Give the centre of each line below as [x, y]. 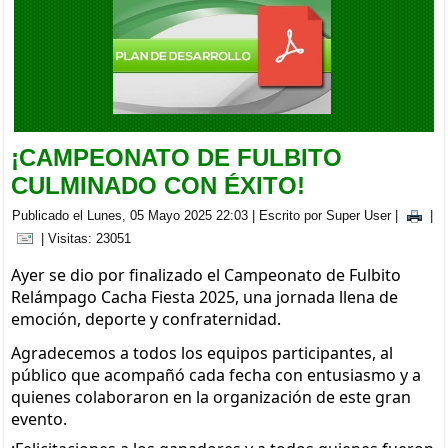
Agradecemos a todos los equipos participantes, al [202, 353]
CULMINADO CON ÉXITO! [158, 185]
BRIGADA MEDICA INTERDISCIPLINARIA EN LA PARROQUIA [250, 26]
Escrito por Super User [325, 215]
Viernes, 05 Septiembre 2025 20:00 [163, 56]
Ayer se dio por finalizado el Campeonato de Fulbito [206, 275]
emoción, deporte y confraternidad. [146, 319]
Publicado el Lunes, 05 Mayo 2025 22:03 [130, 215]
